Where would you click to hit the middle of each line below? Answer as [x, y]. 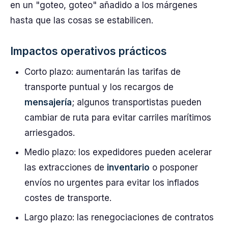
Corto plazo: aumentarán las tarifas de [103, 72]
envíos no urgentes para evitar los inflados [112, 183]
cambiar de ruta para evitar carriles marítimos [118, 118]
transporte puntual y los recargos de [99, 87]
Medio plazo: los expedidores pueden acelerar [118, 152]
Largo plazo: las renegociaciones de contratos [119, 217]
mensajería [48, 102]
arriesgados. [50, 133]
